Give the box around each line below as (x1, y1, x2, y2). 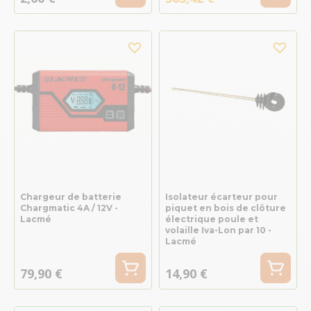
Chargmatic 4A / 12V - (20, 202, 118, 213)
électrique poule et (165, 213, 258, 224)
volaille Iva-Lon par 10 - (165, 224, 271, 235)
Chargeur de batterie (20, 191, 121, 202)
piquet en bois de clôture (165, 202, 286, 213)
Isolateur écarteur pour (165, 191, 278, 202)
